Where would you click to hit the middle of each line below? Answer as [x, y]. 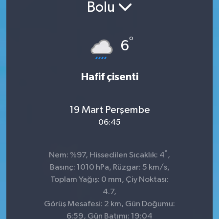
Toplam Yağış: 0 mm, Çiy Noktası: [109, 180]
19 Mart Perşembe [109, 110]
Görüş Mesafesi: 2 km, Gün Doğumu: [109, 204]
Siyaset [41, 42]
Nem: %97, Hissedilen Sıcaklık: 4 [107, 155]
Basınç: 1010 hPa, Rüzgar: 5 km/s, [109, 167]
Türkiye [41, 117]
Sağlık [39, 17]
